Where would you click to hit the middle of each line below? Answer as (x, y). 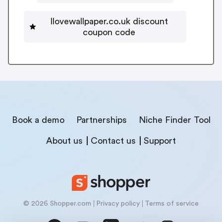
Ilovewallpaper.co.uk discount (109, 21)
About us (64, 140)
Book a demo (38, 120)
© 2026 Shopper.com (57, 203)
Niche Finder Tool (174, 120)
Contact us (113, 140)
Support (160, 140)
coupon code (109, 32)
